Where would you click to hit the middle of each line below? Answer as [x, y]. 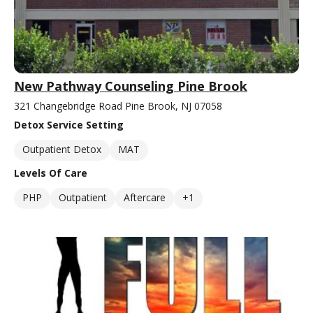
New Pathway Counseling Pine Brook [131, 86]
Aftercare [145, 198]
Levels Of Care [51, 173]
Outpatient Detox [62, 150]
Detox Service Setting [69, 125]
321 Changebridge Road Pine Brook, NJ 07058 [118, 106]
